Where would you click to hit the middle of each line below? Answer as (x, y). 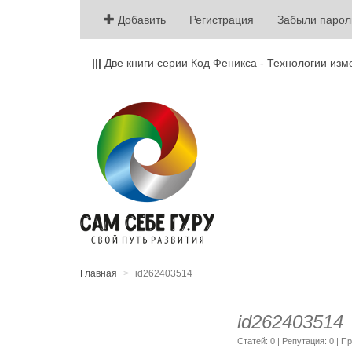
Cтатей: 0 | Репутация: (283, 341)
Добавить (140, 20)
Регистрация (222, 20)
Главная (99, 273)
